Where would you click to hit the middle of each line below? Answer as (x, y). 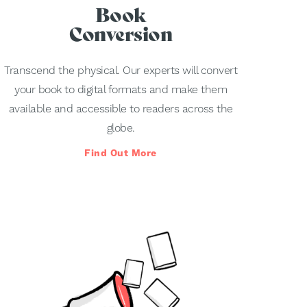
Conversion (121, 35)
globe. (121, 128)
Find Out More (121, 153)
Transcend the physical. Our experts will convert (121, 71)
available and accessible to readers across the (121, 109)
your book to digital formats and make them (121, 90)
